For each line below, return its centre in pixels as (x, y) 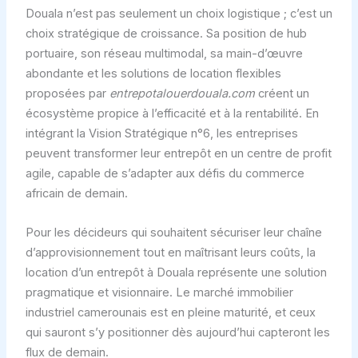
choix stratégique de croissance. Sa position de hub (166, 34)
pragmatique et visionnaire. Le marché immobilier (159, 292)
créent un (282, 94)
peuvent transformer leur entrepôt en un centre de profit (178, 154)
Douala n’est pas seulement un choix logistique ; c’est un (179, 14)
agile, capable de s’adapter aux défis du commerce (165, 174)
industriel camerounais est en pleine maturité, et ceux (170, 312)
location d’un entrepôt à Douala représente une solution (176, 272)
